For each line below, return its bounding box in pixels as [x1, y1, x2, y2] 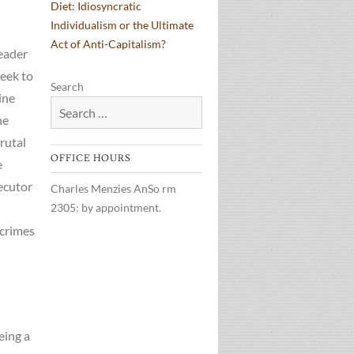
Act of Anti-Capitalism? [51, 37, 166, 51]
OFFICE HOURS [51, 153, 131, 164]
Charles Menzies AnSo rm [51, 182, 176, 195]
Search [51, 80, 84, 93]
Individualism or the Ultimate [51, 18, 194, 32]
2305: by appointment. [51, 201, 161, 214]
